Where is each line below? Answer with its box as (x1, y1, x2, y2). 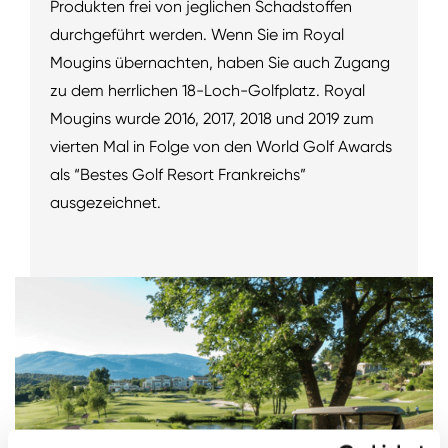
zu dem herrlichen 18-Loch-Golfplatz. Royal (50, 80, 365, 100)
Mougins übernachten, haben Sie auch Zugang (50, 52, 390, 72)
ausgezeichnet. (50, 192, 165, 212)
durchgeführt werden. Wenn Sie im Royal (50, 24, 344, 44)
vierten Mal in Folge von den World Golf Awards (50, 136, 392, 156)
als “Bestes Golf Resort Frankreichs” (50, 164, 306, 184)
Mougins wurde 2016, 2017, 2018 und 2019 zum (50, 108, 374, 128)
